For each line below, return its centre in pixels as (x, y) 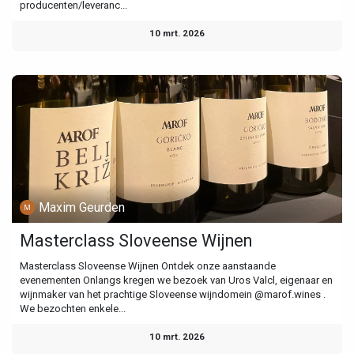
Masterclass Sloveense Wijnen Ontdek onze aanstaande (148, 266)
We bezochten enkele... (73, 309)
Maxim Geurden (82, 207)
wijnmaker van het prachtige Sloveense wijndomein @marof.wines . (173, 295)
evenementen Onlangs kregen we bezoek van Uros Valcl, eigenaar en (176, 281)
